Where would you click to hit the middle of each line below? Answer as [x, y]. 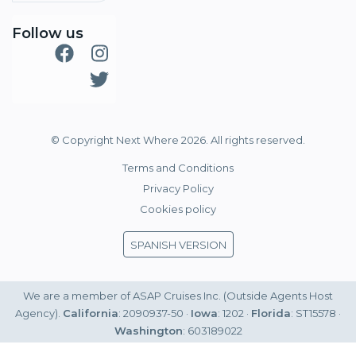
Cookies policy [178, 209]
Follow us [48, 34]
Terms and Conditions [178, 168]
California [91, 313]
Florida [271, 313]
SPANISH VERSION [178, 245]
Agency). [39, 313]
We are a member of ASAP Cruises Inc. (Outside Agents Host [178, 296]
